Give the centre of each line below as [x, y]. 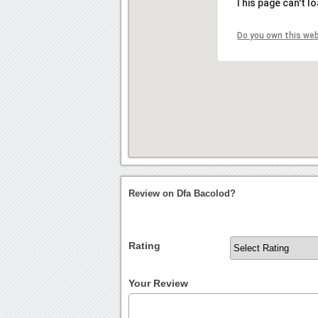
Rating [145, 246]
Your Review [159, 284]
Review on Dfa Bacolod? [182, 194]
